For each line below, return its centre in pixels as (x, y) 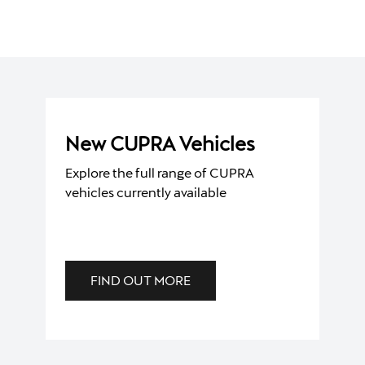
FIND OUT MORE (141, 279)
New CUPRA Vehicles (160, 143)
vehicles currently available (146, 191)
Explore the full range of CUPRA (160, 172)
